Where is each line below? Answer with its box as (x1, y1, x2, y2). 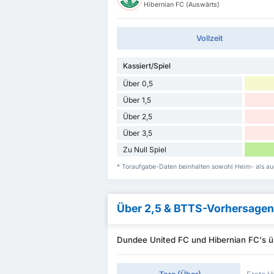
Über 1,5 (123, 95, 151, 105)
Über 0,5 (123, 78, 153, 88)
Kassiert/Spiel (123, 61, 171, 70)
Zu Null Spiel (123, 144, 166, 154)
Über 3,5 (123, 128, 152, 138)
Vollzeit (196, 33, 223, 43)
